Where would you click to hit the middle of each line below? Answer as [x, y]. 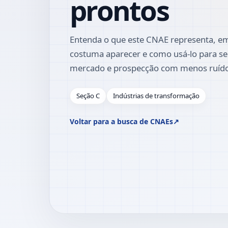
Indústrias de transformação [156, 95]
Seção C [88, 95]
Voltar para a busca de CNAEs [121, 121]
